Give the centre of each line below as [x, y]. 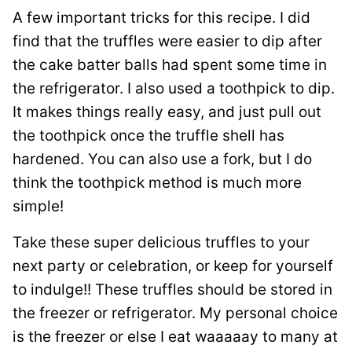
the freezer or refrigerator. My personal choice [175, 313]
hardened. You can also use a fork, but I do [162, 159]
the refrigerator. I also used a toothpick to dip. [174, 89]
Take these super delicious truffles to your [161, 243]
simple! [38, 207]
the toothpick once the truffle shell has [148, 136]
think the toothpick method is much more [157, 183]
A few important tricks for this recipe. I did [161, 18]
